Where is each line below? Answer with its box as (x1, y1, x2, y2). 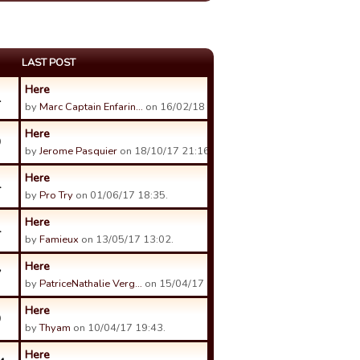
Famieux (39, 232, 79, 247)
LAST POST (22, 55, 76, 70)
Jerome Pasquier (39, 144, 117, 158)
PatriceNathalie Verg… (39, 276, 142, 291)
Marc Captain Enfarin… (39, 100, 143, 114)
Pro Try (39, 188, 73, 202)
